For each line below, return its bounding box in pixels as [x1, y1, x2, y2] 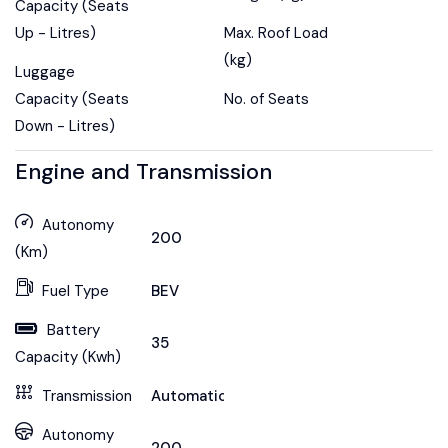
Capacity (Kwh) [15, 346, 121, 367]
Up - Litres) [15, 22, 96, 43]
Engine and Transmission [15, 156, 272, 186]
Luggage [15, 61, 75, 82]
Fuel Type [42, 280, 109, 301]
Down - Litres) [15, 115, 115, 136]
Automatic [150, 385, 227, 406]
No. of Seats [224, 88, 309, 109]
